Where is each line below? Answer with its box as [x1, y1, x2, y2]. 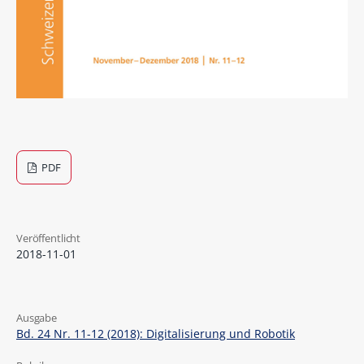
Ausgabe [15, 310, 58, 325]
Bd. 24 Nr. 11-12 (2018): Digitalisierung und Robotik [15, 325, 295, 341]
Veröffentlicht [15, 231, 81, 246]
